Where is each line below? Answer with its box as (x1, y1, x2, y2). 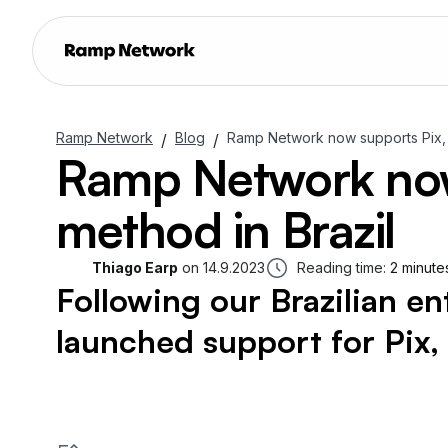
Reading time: (297, 259, 386, 276)
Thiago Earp (92, 259, 178, 276)
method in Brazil (56, 200, 395, 260)
